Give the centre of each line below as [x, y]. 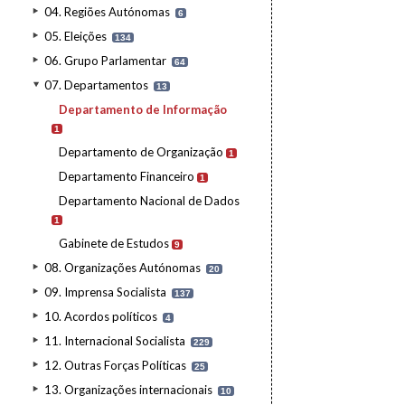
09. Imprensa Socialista [105, 292]
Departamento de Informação [143, 109]
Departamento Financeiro [127, 176]
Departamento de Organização [141, 152]
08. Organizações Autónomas [122, 268]
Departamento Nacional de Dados [149, 201]
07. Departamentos [96, 85]
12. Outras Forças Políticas [115, 365]
